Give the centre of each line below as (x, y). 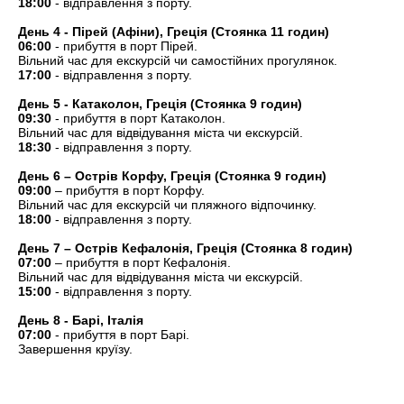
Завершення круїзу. (75, 349)
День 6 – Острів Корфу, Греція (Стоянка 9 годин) (172, 176)
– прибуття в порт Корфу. (128, 190)
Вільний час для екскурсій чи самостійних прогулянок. (178, 60)
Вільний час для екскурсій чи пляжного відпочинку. (167, 205)
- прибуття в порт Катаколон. (138, 118)
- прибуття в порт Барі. (120, 335)
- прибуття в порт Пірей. (124, 46)
